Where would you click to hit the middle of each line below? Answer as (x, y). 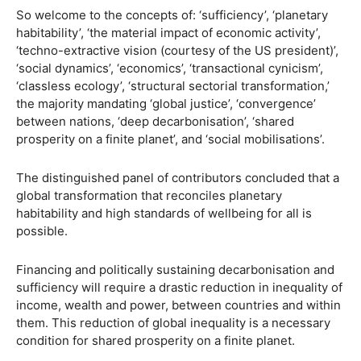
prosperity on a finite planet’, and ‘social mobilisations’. (170, 139)
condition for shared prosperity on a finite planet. (156, 340)
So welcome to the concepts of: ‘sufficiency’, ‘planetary (172, 15)
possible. (42, 231)
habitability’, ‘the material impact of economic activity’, (168, 33)
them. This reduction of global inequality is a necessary (173, 323)
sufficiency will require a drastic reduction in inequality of (179, 287)
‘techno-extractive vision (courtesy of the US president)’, (177, 50)
